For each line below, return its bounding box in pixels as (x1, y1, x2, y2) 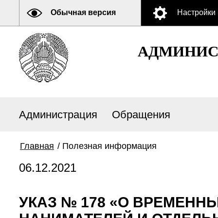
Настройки (177, 8, 216, 17)
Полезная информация (62, 141, 157, 151)
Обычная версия (51, 8, 116, 17)
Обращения (112, 109, 170, 121)
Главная (20, 141, 54, 151)
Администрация (19, 109, 97, 121)
